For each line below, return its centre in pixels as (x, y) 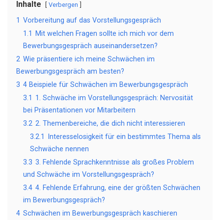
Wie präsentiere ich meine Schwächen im (89, 59)
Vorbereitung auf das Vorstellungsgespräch (92, 20)
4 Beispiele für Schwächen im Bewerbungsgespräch (106, 85)
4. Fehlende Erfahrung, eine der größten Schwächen (118, 188)
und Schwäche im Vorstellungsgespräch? (89, 175)
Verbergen (63, 5)
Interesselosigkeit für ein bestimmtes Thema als (124, 137)
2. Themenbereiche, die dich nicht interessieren (110, 124)
